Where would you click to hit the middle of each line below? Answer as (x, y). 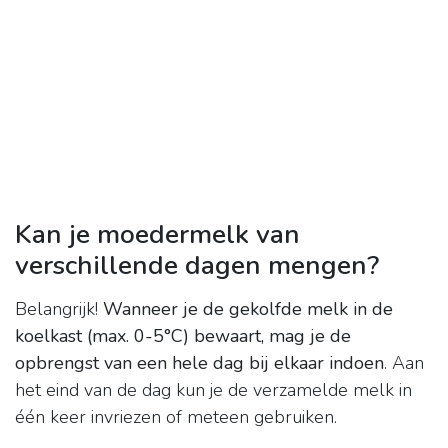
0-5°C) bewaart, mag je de (242, 336)
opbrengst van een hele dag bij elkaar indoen (199, 363)
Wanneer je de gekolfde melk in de (248, 309)
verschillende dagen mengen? (197, 265)
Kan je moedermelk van (157, 234)
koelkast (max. (72, 336)
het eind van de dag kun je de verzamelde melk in (213, 390)
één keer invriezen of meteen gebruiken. (176, 417)
